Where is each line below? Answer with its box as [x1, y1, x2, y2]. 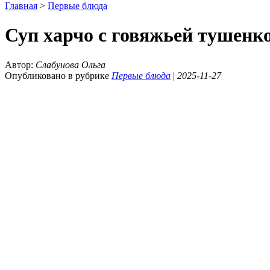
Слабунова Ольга [36, 59, 105, 70]
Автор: [5, 59, 36, 70]
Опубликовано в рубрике [5, 70, 111, 81]
